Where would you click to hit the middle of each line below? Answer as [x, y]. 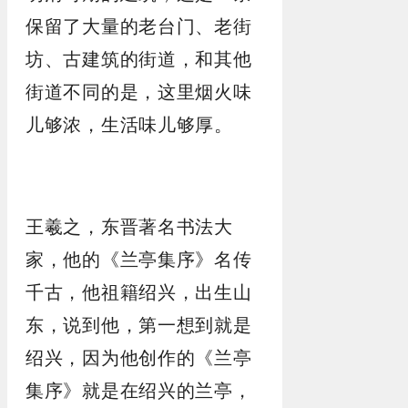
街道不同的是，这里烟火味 [139, 92]
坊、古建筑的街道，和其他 [139, 59]
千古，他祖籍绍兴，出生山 [139, 292]
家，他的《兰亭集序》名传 [139, 259]
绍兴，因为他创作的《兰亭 [139, 357]
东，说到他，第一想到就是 [139, 325]
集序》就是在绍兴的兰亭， [139, 390]
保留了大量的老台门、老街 [139, 26]
